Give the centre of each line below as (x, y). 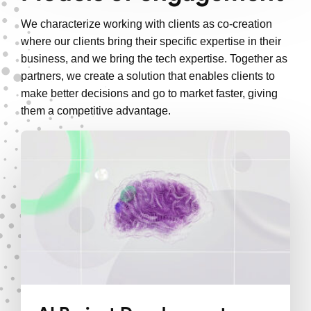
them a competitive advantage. (96, 111)
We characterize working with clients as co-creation (146, 24)
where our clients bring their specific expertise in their (151, 41)
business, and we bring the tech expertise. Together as (154, 59)
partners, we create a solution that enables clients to (148, 76)
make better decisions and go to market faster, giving (149, 93)
